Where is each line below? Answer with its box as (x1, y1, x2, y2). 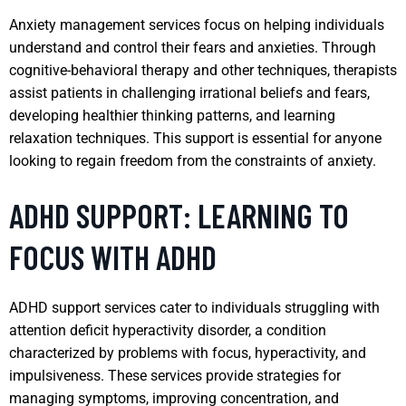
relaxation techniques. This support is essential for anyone (9, 129, 382, 147)
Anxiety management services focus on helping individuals (9, 15, 384, 34)
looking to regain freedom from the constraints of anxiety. (9, 151, 376, 169)
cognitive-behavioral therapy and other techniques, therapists (9, 61, 397, 79)
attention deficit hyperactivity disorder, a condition (9, 321, 326, 339)
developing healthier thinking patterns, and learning (9, 106, 335, 124)
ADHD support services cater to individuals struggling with (9, 298, 380, 316)
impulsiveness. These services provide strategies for (9, 366, 341, 384)
